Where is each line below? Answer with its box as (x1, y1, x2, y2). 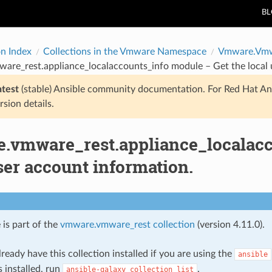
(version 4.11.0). (194, 219, 265, 229)
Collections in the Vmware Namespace (42, 46, 206, 56)
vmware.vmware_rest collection (59, 219, 195, 229)
